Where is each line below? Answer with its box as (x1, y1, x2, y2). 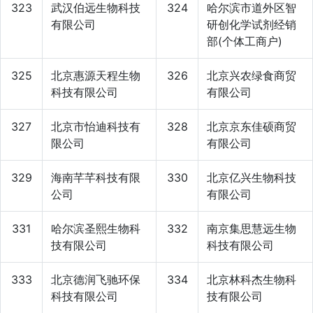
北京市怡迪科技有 (51, 119, 140, 133)
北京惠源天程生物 (51, 68, 140, 82)
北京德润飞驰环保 (51, 272, 140, 286)
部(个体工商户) (207, 34, 282, 48)
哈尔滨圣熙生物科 (51, 221, 140, 235)
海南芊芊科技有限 (51, 170, 140, 184)
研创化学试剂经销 (207, 17, 296, 31)
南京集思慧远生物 (207, 221, 296, 235)
